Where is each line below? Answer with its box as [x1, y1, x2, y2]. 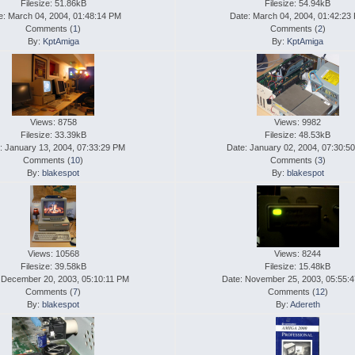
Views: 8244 [274, 249, 322, 259]
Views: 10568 [27, 249, 79, 259]
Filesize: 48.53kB [265, 130, 331, 140]
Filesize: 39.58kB [20, 261, 86, 272]
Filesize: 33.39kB [20, 130, 86, 140]
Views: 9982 [274, 117, 322, 128]
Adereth [289, 300, 320, 310]
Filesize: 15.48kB [265, 261, 331, 272]
